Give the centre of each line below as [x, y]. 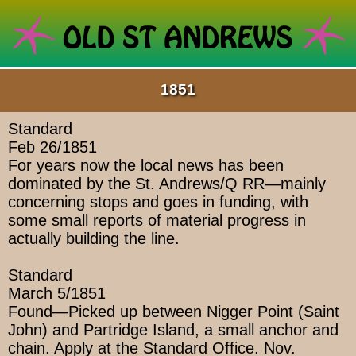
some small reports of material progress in [157, 221]
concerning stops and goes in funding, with [158, 202]
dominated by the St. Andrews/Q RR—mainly [167, 184]
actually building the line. [94, 239]
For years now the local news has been [146, 166]
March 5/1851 [57, 294]
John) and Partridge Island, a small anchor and [173, 330]
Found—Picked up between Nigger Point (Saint [174, 312]
